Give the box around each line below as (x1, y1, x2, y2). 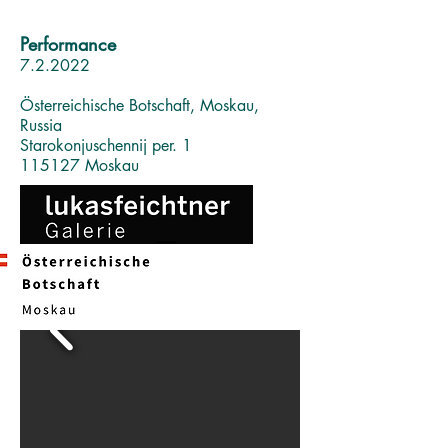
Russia (20, 115, 62, 136)
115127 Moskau (20, 155, 139, 176)
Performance (20, 32, 116, 56)
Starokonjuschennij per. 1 (20, 135, 192, 156)
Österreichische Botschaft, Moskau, (20, 95, 259, 116)
